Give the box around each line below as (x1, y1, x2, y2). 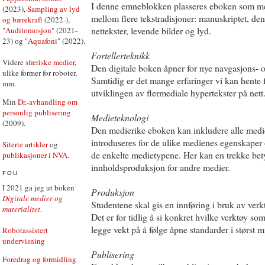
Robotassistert (2, 224, 48, 235)
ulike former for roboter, (2, 67, 77, 78)
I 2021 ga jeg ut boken (2, 182, 75, 193)
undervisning (2, 235, 45, 246)
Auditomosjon (5, 25, 51, 35)
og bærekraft (2, 14, 43, 25)
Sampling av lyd (27, 4, 80, 14)
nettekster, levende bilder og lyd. (91, 24, 211, 37)
